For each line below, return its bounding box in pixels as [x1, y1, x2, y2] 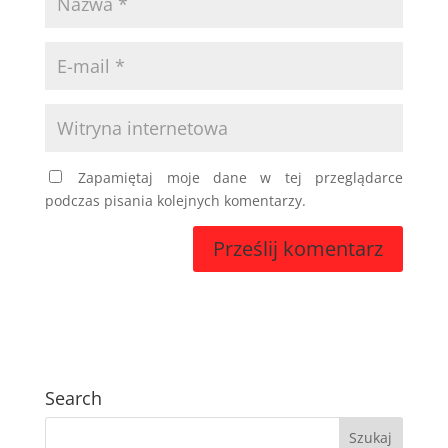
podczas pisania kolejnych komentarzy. [44, 190, 306, 210]
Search [44, 385, 102, 410]
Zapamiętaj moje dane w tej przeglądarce [78, 167, 404, 187]
